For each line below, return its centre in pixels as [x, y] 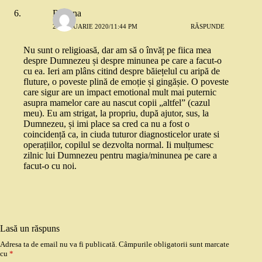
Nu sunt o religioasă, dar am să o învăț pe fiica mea [117, 50]
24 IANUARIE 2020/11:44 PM [95, 26]
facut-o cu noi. [50, 166]
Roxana [67, 13]
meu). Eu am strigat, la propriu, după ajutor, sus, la [116, 113]
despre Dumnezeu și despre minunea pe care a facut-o [123, 61]
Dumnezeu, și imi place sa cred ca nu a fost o [106, 124]
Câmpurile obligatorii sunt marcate [174, 244]
